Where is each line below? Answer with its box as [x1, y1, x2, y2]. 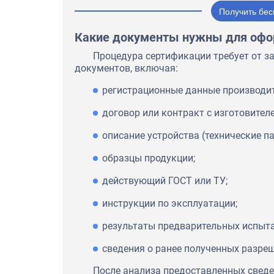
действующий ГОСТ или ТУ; [102, 174, 228, 187]
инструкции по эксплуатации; [102, 197, 237, 209]
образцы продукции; [102, 152, 195, 164]
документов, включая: [75, 62, 178, 74]
